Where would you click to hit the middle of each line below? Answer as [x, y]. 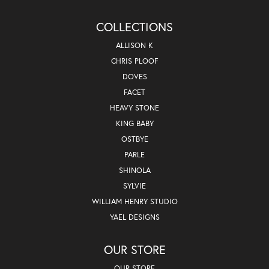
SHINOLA [134, 170]
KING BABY [134, 123]
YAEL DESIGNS [134, 217]
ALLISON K [134, 45]
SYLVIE [134, 186]
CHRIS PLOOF [134, 61]
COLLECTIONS [134, 26]
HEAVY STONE [134, 107]
